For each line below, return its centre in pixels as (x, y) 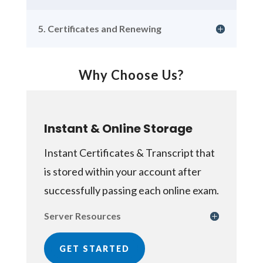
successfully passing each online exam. (131, 190)
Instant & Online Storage (118, 128)
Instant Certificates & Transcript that (129, 152)
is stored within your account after (122, 171)
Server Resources (82, 215)
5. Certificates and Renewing (100, 28)
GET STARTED (94, 248)
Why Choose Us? (131, 75)
